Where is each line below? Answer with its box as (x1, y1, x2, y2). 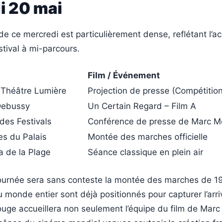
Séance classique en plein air (88, 147, 203, 158)
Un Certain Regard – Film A (88, 101, 196, 111)
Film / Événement (88, 70, 160, 81)
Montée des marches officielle (88, 132, 208, 142)
